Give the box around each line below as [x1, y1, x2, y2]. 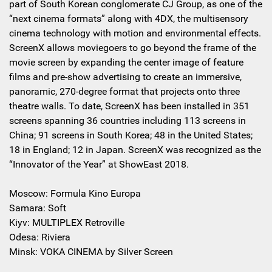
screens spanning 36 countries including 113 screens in [9, 114, 246, 126]
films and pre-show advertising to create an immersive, [9, 70, 242, 83]
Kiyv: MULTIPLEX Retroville [9, 216, 124, 228]
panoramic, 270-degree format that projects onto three [9, 85, 240, 97]
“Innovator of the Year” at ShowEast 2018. [9, 158, 189, 170]
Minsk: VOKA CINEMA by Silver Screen [9, 245, 173, 257]
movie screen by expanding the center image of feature [9, 56, 243, 68]
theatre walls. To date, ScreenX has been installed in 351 [9, 100, 250, 112]
